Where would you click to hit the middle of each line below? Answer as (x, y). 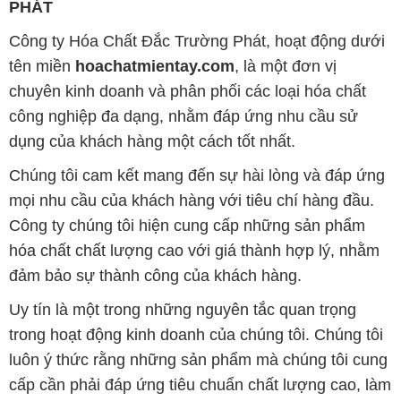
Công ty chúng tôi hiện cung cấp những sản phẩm (187, 225)
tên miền (42, 66)
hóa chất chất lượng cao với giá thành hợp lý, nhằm (194, 250)
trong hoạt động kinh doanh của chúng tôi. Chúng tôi (196, 334)
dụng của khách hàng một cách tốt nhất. (152, 141)
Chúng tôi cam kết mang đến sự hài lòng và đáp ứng (196, 175)
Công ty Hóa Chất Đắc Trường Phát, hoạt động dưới (196, 41)
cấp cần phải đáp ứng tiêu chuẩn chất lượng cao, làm (200, 384)
